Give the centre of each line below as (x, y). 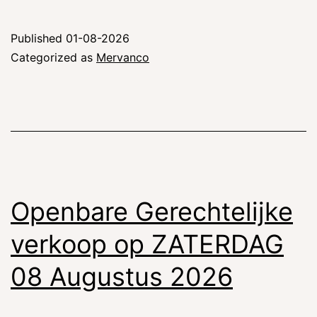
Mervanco (123, 57)
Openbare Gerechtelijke (152, 211)
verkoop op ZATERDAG (147, 244)
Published (38, 38)
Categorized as (53, 57)
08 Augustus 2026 (122, 276)
